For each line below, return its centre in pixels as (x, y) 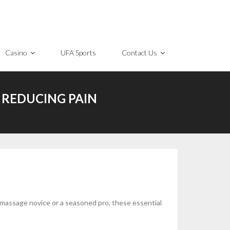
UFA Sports (78, 53)
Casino (16, 53)
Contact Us (139, 53)
